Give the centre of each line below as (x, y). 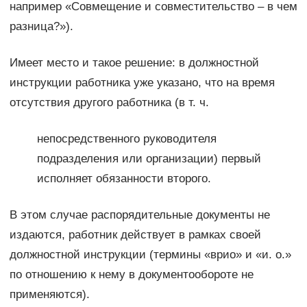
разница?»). (41, 27)
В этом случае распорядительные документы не (139, 215)
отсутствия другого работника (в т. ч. (109, 103)
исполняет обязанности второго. (124, 179)
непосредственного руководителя (126, 139)
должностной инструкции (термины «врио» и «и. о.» (150, 255)
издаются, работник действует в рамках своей (135, 235)
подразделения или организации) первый (149, 159)
